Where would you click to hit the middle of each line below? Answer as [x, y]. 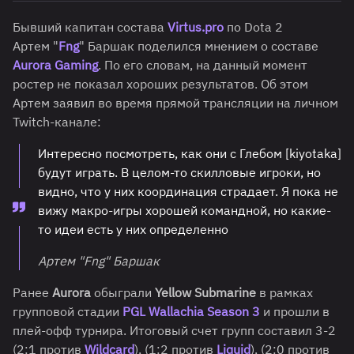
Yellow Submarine [205, 293]
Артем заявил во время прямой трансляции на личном [175, 103]
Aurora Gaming [55, 65]
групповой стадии [68, 312]
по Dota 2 [253, 27]
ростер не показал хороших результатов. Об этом [160, 84]
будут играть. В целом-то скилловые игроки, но [179, 173]
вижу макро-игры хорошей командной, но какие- [185, 211]
